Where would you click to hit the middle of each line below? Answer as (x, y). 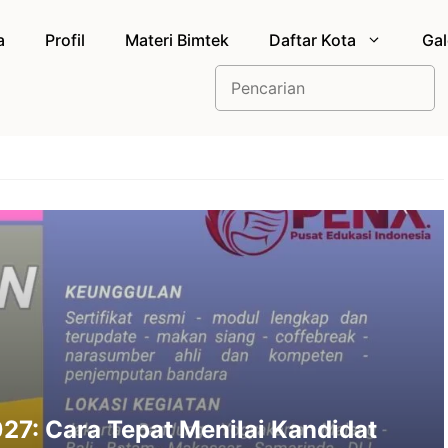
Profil (64, 40)
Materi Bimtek (176, 40)
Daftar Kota (312, 40)
